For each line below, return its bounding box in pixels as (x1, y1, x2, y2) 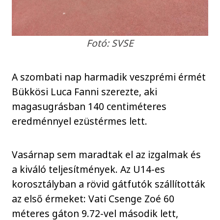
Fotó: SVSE (86, 36, 134, 50)
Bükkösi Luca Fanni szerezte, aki (12, 84, 158, 98)
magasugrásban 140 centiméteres (12, 99, 167, 113)
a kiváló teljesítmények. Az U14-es (12, 163, 165, 176)
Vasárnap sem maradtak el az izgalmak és (12, 148, 201, 162)
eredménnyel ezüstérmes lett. (12, 114, 148, 128)
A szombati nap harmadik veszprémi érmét (12, 70, 206, 83)
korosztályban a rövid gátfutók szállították (12, 177, 206, 191)
